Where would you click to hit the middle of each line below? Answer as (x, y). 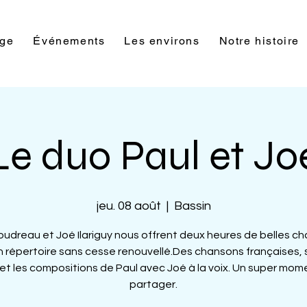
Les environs (162, 41)
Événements (69, 41)
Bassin (192, 206)
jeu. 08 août (128, 206)
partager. (153, 284)
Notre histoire (259, 41)
